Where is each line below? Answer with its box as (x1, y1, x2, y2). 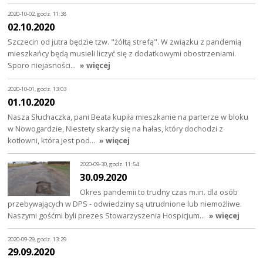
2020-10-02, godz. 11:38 (8, 10, 67, 18)
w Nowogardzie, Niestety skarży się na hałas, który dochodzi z (8, 123, 224, 134)
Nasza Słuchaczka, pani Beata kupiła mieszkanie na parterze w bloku (8, 111, 249, 122)
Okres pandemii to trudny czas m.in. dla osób (80, 186, 238, 197)
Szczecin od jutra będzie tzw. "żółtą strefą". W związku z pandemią (8, 36, 242, 47)
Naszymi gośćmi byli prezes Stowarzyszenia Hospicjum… (8, 210, 207, 221)
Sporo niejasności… (8, 59, 78, 70)
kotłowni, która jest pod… (8, 134, 97, 146)
